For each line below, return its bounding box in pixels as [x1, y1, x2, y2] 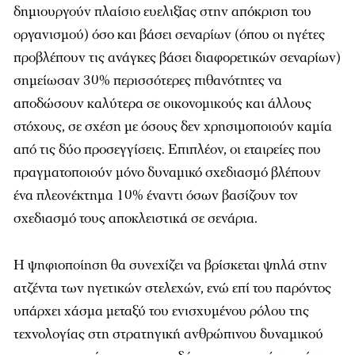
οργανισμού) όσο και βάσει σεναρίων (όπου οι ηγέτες [13, 25, 325, 44]
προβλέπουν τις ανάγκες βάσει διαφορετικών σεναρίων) [13, 48, 341, 67]
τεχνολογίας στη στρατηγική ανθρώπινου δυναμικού [13, 325, 323, 343]
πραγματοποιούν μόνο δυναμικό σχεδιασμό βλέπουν [13, 163, 321, 181]
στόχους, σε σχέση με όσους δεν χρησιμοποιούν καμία [13, 117, 332, 136]
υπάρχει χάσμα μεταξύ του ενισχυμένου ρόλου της [13, 302, 309, 320]
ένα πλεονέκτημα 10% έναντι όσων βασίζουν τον [13, 186, 298, 204]
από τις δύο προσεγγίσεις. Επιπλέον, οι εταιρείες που [13, 140, 321, 158]
